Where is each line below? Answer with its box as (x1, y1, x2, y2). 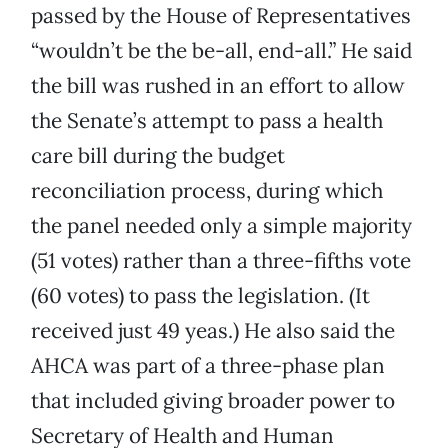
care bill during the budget (31, 142, 285, 170)
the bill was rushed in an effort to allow (31, 72, 405, 100)
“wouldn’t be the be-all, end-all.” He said (31, 37, 412, 65)
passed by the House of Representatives (31, 2, 411, 30)
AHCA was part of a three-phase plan (31, 352, 385, 380)
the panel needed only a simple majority (31, 212, 412, 240)
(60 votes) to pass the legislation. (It (31, 282, 370, 310)
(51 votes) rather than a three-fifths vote (31, 247, 411, 275)
